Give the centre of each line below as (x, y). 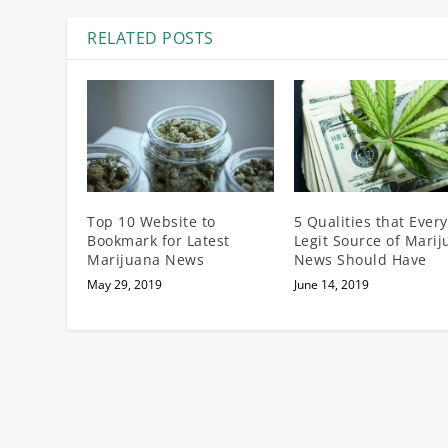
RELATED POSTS (150, 37)
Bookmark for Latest (158, 240)
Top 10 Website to (151, 221)
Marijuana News (146, 259)
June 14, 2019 (331, 284)
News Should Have (360, 259)
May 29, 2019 (125, 284)
